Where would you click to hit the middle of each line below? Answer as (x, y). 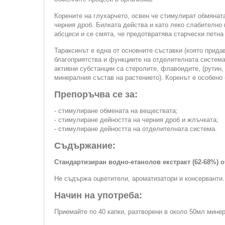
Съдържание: (85, 146)
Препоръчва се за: (96, 94)
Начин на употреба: (98, 195)
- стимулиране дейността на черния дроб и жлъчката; (136, 120)
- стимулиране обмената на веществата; (116, 111)
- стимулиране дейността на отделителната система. (136, 129)
